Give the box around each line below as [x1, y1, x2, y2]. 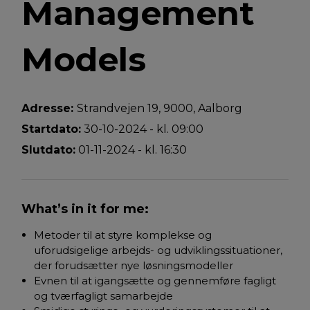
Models [21, 39, 145, 80]
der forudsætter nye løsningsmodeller [34, 259, 233, 273]
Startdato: [21, 122, 81, 136]
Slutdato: [21, 143, 75, 157]
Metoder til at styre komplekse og [34, 228, 212, 242]
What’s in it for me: [21, 201, 149, 217]
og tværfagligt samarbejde [34, 289, 173, 303]
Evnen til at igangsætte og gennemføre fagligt [34, 274, 276, 288]
